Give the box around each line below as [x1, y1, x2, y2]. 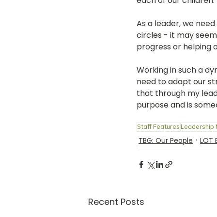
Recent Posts [88, 196, 144, 208]
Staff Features [137, 124, 180, 130]
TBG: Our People [139, 135, 193, 145]
